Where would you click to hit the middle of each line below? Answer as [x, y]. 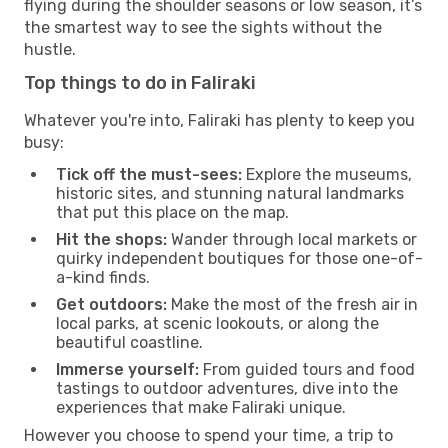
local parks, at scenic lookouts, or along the [217, 323]
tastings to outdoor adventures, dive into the [227, 388]
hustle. [50, 49]
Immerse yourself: [127, 369]
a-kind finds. [103, 277]
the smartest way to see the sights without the [203, 27]
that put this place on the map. [172, 212]
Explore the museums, [327, 174]
